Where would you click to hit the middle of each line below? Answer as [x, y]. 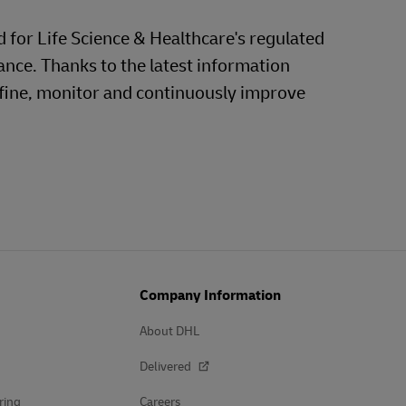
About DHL [169, 331]
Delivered [167, 367]
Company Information [210, 295]
